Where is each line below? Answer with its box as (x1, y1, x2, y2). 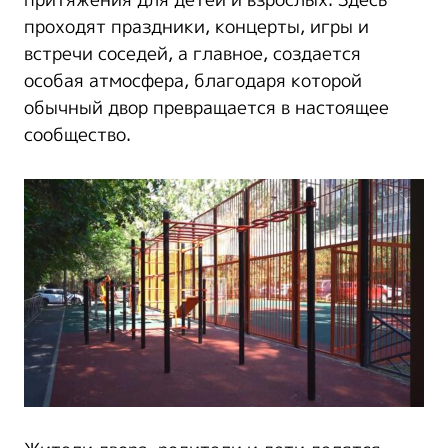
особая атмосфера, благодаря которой (24, 68, 362, 95)
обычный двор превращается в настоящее (24, 95, 389, 122)
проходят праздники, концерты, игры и (24, 14, 369, 41)
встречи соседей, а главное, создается (24, 41, 361, 68)
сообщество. (24, 122, 131, 149)
